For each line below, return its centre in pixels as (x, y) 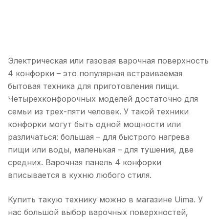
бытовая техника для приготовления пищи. (93, 86)
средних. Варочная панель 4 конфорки (85, 162)
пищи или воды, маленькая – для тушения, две (101, 150)
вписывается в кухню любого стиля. (80, 175)
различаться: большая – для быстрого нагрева (99, 137)
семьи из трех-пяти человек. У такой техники (98, 111)
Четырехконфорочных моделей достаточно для (103, 99)
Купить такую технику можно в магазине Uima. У (105, 199)
